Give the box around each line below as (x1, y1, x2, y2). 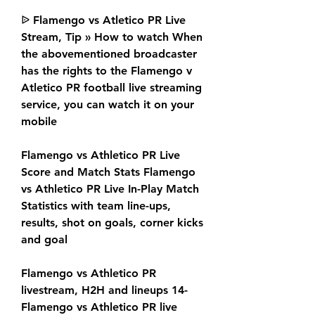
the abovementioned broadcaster (21, 47, 197, 61)
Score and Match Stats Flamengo (21, 165, 195, 179)
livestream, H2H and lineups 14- (21, 283, 188, 297)
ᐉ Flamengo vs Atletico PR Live (21, 13, 186, 27)
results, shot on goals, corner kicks (21, 216, 203, 230)
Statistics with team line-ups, (21, 199, 171, 213)
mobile (21, 115, 57, 129)
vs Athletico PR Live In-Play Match (21, 182, 199, 196)
